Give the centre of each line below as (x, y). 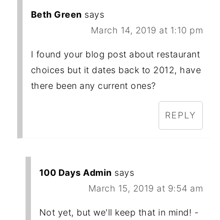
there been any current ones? (93, 86)
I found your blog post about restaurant (115, 55)
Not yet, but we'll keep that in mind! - (119, 213)
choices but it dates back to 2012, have (116, 70)
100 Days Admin (75, 173)
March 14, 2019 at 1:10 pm (147, 30)
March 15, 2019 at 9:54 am (146, 189)
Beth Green (56, 15)
